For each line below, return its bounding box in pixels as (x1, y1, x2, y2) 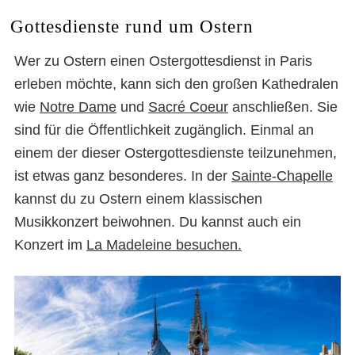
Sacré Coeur (148, 99, 228, 115)
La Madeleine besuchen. (86, 237, 242, 253)
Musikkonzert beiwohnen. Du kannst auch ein (14, 214, 301, 230)
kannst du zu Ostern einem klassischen (14, 191, 262, 207)
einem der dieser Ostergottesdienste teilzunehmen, (14, 145, 337, 161)
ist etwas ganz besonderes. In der (14, 168, 231, 184)
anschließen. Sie (228, 99, 338, 115)
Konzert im (14, 237, 86, 253)
